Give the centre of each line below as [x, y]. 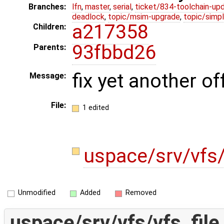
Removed [141, 193]
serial [122, 7]
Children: [49, 27]
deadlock [88, 17]
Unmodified [36, 193]
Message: [48, 76]
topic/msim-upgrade [144, 17]
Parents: [50, 47]
